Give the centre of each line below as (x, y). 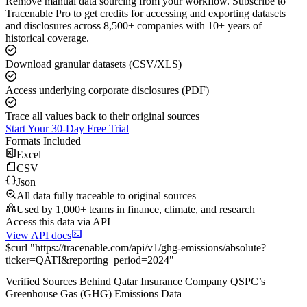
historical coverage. (47, 38)
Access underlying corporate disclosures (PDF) (107, 90)
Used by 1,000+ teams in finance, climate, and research (136, 210)
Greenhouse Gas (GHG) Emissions (82, 294)
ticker (17, 260)
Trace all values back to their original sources (102, 116)
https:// (49, 248)
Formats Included (43, 141)
